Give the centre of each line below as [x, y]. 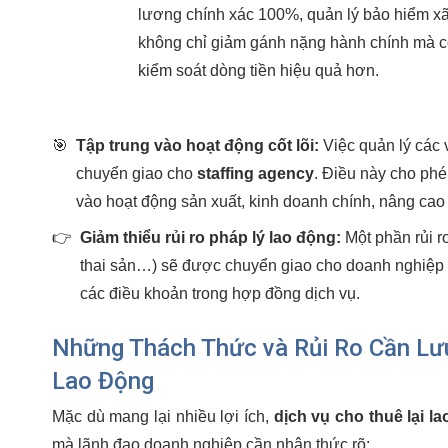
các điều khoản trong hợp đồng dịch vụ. [220, 293]
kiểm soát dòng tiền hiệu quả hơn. [258, 70]
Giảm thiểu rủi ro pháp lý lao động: [210, 237]
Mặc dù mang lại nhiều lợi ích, [163, 416]
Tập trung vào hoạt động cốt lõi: [197, 145]
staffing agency [255, 173]
